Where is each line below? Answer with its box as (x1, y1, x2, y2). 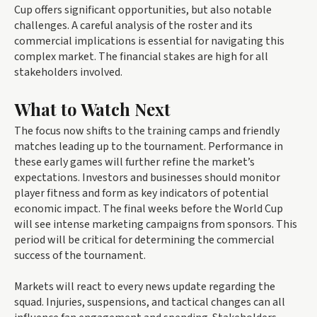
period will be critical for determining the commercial (14, 231, 275, 248)
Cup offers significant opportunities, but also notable (14, 1, 272, 18)
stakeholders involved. (14, 64, 122, 80)
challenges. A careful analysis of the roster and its (14, 17, 253, 33)
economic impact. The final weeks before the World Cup (14, 200, 283, 217)
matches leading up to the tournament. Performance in (14, 138, 283, 154)
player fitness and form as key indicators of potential (14, 185, 269, 201)
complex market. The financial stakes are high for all (14, 48, 268, 64)
